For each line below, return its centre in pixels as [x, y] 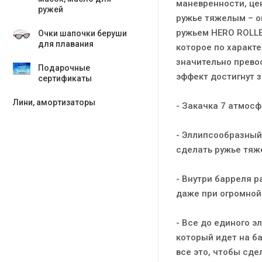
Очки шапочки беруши [82, 33]
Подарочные [64, 68]
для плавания [66, 44]
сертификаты [65, 78]
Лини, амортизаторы [54, 102]
